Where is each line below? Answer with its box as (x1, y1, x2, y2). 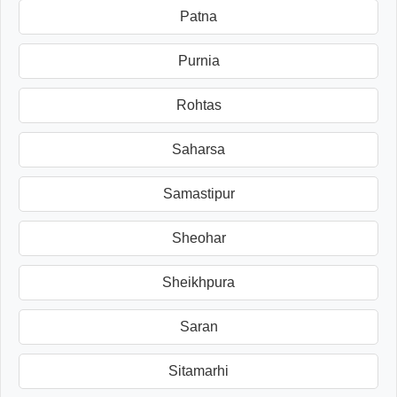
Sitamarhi (168, 362, 229, 378)
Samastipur (162, 185, 235, 201)
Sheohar (171, 230, 226, 245)
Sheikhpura (162, 274, 235, 290)
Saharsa (172, 141, 225, 157)
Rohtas (175, 97, 222, 113)
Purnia (177, 52, 220, 68)
